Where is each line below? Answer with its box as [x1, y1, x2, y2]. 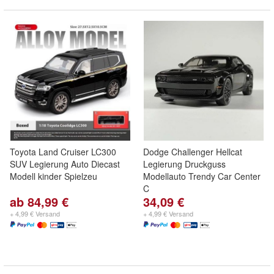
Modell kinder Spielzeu [10, 170, 97, 182]
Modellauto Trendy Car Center [143, 170, 261, 182]
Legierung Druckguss [143, 158, 226, 170]
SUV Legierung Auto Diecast [10, 158, 120, 170]
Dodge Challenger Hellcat [143, 146, 242, 158]
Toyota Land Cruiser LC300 [10, 146, 116, 158]
